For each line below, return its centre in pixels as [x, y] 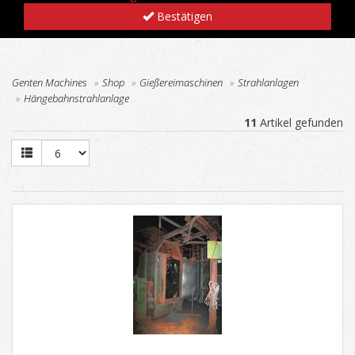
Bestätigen [183, 16]
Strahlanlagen [268, 82]
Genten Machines [50, 82]
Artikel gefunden [300, 122]
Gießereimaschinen [181, 82]
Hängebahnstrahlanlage [76, 98]
